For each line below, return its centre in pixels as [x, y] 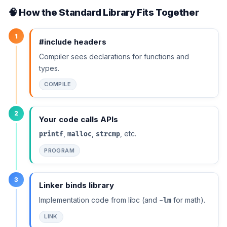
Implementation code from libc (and [99, 200]
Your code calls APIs [78, 119]
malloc [79, 135]
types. [49, 68]
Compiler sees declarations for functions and [114, 56]
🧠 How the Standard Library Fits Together [104, 12]
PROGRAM [60, 150]
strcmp [108, 135]
